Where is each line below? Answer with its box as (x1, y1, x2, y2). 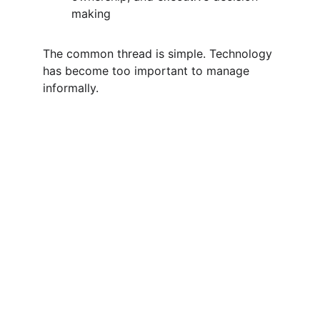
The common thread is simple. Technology (43, 46, 276, 61)
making (71, 6, 111, 21)
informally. (43, 81, 99, 95)
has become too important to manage (43, 64, 253, 78)
